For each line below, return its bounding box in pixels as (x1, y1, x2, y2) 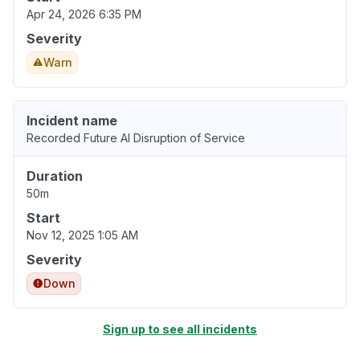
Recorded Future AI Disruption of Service (27, 131, 245, 145)
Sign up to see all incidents (103, 322, 257, 337)
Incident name (27, 112, 117, 129)
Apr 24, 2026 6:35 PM (27, 7, 141, 22)
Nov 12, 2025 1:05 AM (27, 228, 138, 243)
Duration (27, 168, 83, 185)
